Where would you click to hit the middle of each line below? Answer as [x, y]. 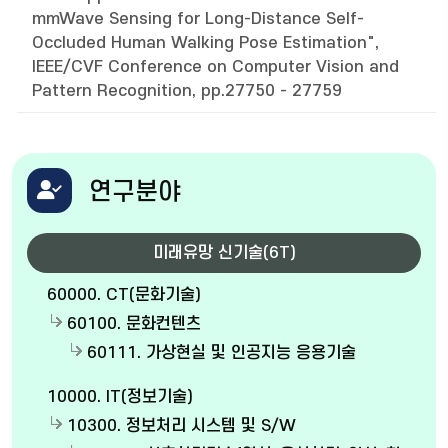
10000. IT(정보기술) [120, 396]
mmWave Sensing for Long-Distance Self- [198, 18]
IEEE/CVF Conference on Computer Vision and [215, 66]
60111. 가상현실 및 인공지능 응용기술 [221, 352]
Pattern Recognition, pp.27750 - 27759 [187, 90]
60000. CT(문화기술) [124, 294]
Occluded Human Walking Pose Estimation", [205, 42]
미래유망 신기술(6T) [224, 252]
